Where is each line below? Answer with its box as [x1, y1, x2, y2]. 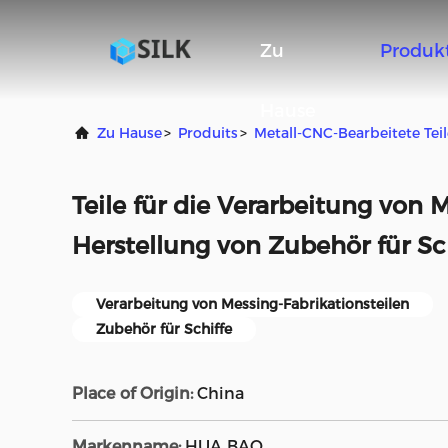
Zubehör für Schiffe [96, 320, 232, 338]
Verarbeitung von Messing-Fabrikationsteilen [96, 295, 409, 313]
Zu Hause [97, 124, 162, 142]
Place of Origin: [72, 384, 193, 403]
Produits [178, 124, 238, 142]
